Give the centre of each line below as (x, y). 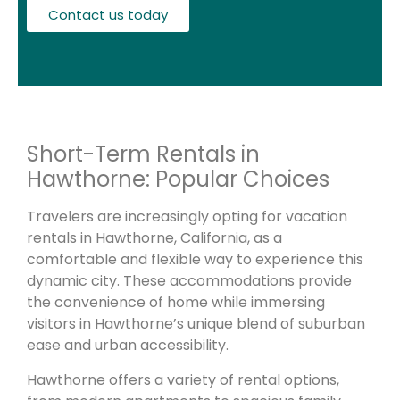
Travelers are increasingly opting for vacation (187, 217)
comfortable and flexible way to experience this (195, 260)
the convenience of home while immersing (176, 303)
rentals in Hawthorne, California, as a (154, 238)
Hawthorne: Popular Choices (178, 179)
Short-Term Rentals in (143, 154)
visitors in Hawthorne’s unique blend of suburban (196, 324)
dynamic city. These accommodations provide (189, 281)
